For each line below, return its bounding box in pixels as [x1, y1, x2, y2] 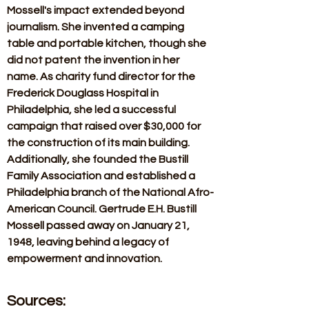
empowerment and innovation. [7, 253, 162, 264]
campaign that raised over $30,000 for [7, 121, 203, 132]
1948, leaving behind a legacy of [7, 237, 171, 248]
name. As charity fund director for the [7, 71, 197, 82]
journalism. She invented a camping [7, 21, 186, 32]
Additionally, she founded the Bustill [7, 154, 190, 165]
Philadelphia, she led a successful [7, 104, 178, 115]
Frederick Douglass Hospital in [7, 88, 161, 99]
